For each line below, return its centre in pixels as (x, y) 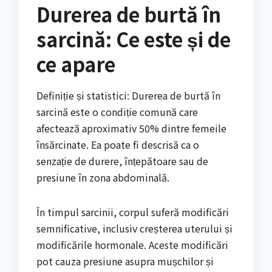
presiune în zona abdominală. (103, 177)
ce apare (76, 63)
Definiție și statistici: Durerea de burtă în (128, 95)
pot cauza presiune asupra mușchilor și (125, 261)
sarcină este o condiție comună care (117, 111)
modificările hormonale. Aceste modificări (132, 244)
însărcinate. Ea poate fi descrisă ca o (118, 144)
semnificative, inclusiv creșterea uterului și (134, 228)
